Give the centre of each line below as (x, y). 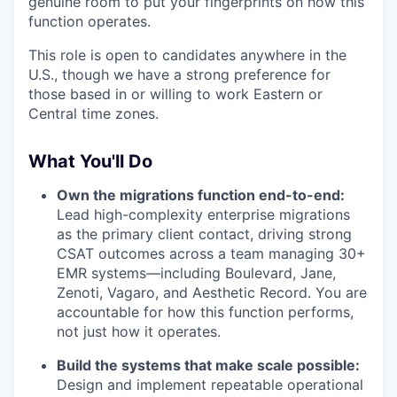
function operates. (90, 22)
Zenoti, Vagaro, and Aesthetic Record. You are (212, 293)
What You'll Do (90, 162)
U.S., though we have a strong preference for (179, 75)
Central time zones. (93, 114)
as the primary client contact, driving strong (204, 234)
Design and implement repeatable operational (210, 385)
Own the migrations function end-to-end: (201, 195)
